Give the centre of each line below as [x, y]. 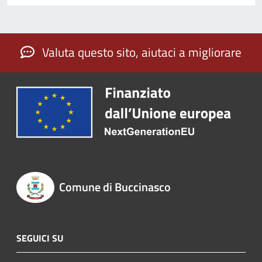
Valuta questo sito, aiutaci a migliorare [140, 52]
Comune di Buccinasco [115, 187]
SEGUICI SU [40, 238]
